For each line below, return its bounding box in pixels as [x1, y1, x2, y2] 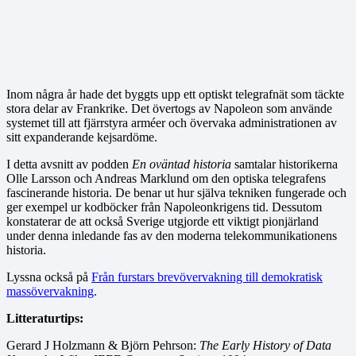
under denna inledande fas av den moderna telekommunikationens [6, 228, 337, 242]
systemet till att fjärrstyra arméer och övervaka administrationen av [6, 115, 337, 130]
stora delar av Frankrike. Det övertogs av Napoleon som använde [6, 101, 332, 115]
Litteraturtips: [6, 311, 83, 325]
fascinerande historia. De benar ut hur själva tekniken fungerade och [6, 185, 346, 199]
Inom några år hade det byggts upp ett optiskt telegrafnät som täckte [6, 87, 344, 101]
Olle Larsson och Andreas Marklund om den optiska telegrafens [6, 171, 326, 185]
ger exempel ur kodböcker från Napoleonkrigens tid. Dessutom [6, 199, 322, 214]
